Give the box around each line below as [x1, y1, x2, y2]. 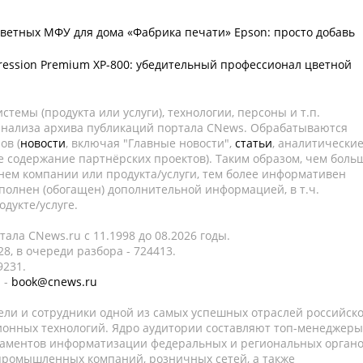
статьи [235, 135, 272, 151]
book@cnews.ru [11, 274, 97, 289]
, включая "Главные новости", [66, 135, 235, 151]
